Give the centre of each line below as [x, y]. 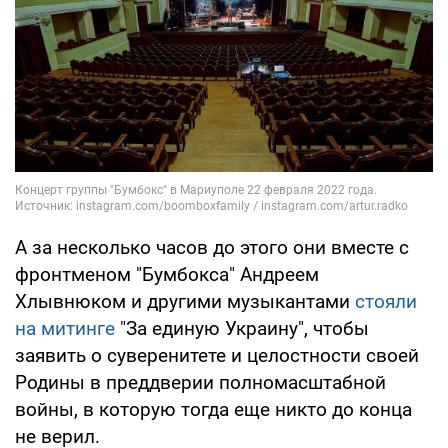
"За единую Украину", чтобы [242, 328]
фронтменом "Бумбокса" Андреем [167, 274]
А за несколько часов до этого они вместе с [212, 247]
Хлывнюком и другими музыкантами [185, 301]
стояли [386, 301]
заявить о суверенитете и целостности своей [217, 355]
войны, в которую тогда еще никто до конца [213, 409]
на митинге [65, 328]
